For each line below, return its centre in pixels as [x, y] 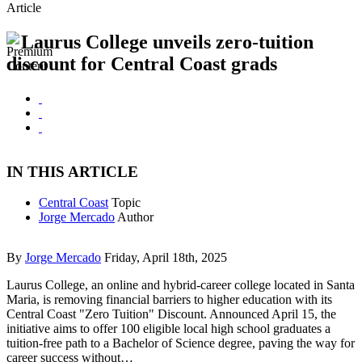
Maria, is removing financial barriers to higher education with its [169, 300]
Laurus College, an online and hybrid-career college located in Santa [181, 285]
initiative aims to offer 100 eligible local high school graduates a [168, 329]
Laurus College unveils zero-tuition [167, 42]
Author [135, 217]
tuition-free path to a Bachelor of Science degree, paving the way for [181, 343]
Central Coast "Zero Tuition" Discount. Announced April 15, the [171, 314]
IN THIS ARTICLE [72, 171]
